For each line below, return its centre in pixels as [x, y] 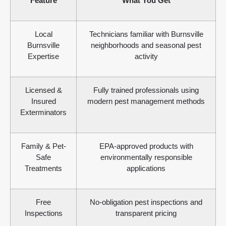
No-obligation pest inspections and [146, 202]
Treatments [43, 168]
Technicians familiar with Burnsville [146, 34]
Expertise [43, 56]
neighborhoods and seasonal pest [146, 45]
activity [146, 56]
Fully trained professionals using [146, 90]
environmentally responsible [146, 157]
